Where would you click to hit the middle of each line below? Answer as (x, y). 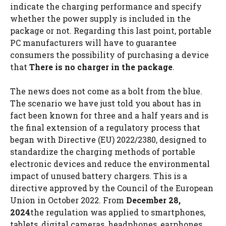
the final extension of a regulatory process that (105, 127)
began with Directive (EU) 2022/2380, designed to (108, 139)
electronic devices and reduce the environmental (110, 163)
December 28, (153, 200)
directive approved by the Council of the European (112, 188)
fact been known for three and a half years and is (109, 115)
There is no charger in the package (101, 67)
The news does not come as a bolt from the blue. (106, 91)
